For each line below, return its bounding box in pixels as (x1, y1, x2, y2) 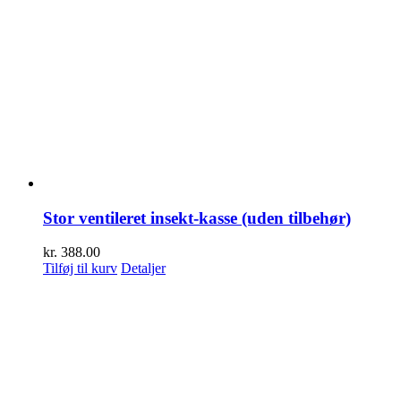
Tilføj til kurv (43, 260, 117, 277)
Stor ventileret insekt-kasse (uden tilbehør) (43, 208, 351, 227)
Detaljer (121, 260, 166, 277)
